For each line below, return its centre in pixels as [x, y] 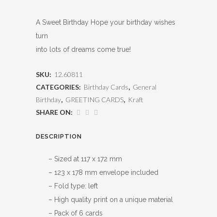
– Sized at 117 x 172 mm [85, 159]
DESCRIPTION [59, 136]
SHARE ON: [54, 112]
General [145, 87]
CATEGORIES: [59, 87]
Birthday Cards [106, 87]
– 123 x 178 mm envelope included [103, 172]
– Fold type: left [73, 186]
